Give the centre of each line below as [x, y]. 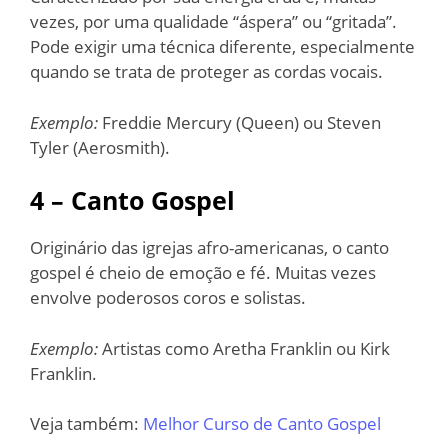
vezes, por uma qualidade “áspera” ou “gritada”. [213, 22]
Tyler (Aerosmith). [100, 147]
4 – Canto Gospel [132, 200]
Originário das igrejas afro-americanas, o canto [209, 248]
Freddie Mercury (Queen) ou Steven [239, 122]
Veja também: [86, 424]
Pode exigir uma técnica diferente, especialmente [222, 47]
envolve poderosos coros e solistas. [168, 298]
